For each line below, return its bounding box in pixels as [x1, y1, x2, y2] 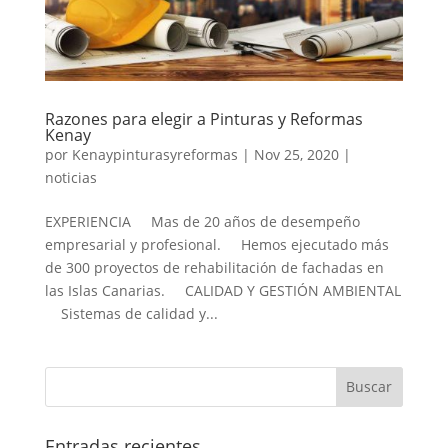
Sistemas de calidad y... [44, 303, 218, 323]
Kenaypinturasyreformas [71, 144, 238, 164]
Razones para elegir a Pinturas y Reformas [44, 107, 363, 130]
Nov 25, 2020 [253, 144, 339, 164]
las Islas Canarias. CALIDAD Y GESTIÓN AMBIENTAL [44, 280, 401, 300]
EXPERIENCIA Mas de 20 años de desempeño [44, 211, 360, 231]
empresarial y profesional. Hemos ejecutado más [44, 234, 389, 254]
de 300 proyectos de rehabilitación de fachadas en [44, 257, 384, 277]
